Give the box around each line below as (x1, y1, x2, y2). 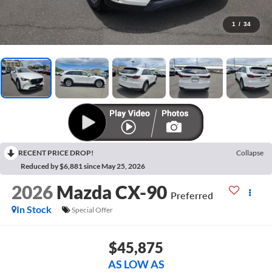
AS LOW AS (107, 257, 165, 271)
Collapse (236, 148, 263, 158)
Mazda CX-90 (56, 181, 167, 203)
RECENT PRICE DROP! (18, 148, 93, 158)
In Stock (16, 203, 52, 216)
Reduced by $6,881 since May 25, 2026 (21, 161, 145, 171)
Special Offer (71, 205, 113, 214)
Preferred (170, 189, 213, 202)
